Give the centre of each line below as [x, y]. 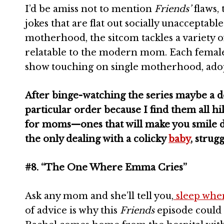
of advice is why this [72, 210]
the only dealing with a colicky [97, 139]
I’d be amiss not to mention [90, 9]
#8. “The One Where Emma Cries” [106, 167]
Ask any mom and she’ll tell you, [99, 196]
